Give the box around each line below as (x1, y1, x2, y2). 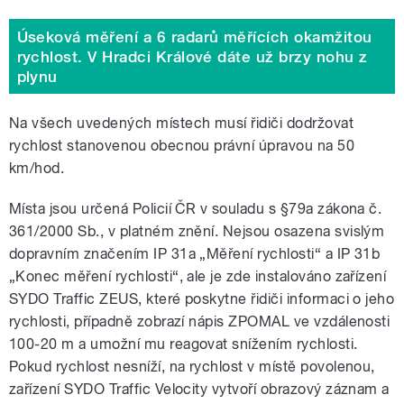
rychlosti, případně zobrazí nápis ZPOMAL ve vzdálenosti (9, 313, 390, 331)
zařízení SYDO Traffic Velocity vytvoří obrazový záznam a (9, 381, 390, 399)
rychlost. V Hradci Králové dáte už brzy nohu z (16, 47, 368, 66)
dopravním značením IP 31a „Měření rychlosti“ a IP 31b (9, 245, 381, 263)
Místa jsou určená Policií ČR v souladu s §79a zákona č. (9, 200, 382, 218)
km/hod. (9, 160, 65, 178)
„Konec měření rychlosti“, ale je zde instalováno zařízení (9, 268, 387, 286)
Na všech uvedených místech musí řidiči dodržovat (9, 115, 354, 133)
